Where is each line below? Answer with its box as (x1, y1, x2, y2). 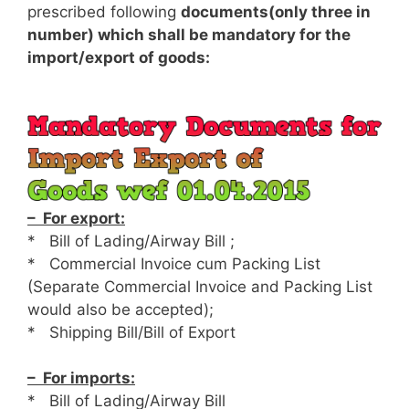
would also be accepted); (27, 299, 214, 319)
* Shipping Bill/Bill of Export (27, 322, 236, 341)
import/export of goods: (27, 47, 210, 67)
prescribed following (27, 2, 181, 21)
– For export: (27, 208, 125, 227)
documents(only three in (181, 2, 371, 21)
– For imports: (27, 369, 135, 388)
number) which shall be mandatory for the (27, 25, 351, 44)
